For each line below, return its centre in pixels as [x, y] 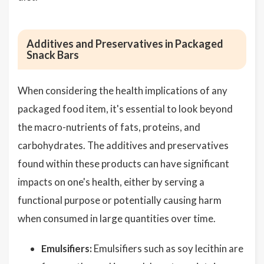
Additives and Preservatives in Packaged [125, 44]
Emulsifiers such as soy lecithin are [168, 248]
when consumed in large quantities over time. [117, 218]
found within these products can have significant [123, 164]
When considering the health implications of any [123, 90]
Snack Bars [53, 55]
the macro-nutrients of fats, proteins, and [109, 127]
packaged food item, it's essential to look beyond [125, 109]
